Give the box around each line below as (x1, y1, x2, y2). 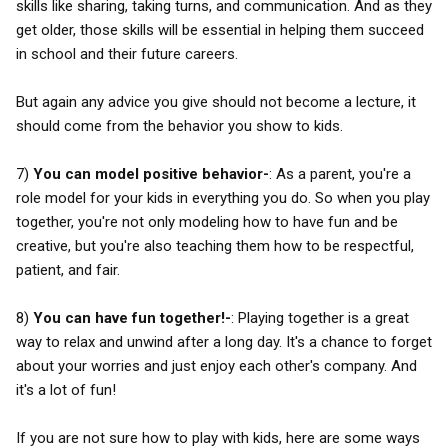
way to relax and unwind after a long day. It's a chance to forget (16, 333, 432, 351)
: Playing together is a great (231, 309, 409, 327)
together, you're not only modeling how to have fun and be (16, 213, 398, 231)
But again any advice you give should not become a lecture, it (16, 93, 416, 111)
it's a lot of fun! (16, 381, 116, 399)
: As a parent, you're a (269, 165, 411, 183)
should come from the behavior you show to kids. (16, 117, 343, 135)
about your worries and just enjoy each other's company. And (16, 357, 417, 375)
